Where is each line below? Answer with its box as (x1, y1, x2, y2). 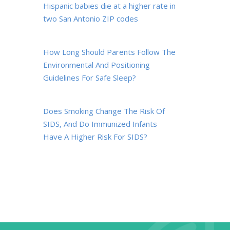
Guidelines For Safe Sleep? (43, 72, 136, 83)
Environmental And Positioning (43, 60, 150, 70)
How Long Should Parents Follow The (43, 47, 176, 57)
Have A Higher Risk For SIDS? (43, 131, 147, 142)
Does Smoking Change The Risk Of (43, 106, 165, 116)
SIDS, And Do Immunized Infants (43, 119, 157, 129)
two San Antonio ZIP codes (43, 13, 138, 24)
